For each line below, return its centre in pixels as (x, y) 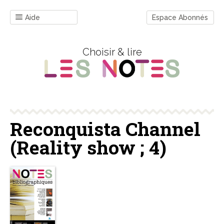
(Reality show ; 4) (88, 147)
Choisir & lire (112, 52)
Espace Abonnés (180, 17)
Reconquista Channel (105, 129)
